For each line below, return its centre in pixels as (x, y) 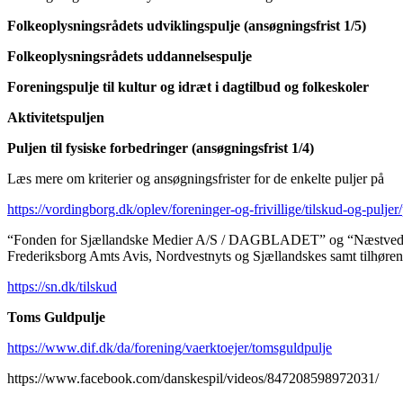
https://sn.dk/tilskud (62, 286)
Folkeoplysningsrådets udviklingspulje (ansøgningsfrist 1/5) (187, 25)
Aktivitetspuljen (56, 117)
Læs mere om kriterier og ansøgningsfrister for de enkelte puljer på (196, 178)
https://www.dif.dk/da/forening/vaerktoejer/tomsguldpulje (170, 347)
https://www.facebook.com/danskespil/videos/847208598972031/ (193, 378)
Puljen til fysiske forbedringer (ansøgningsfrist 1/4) (161, 148)
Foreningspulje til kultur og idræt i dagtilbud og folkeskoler (188, 86)
